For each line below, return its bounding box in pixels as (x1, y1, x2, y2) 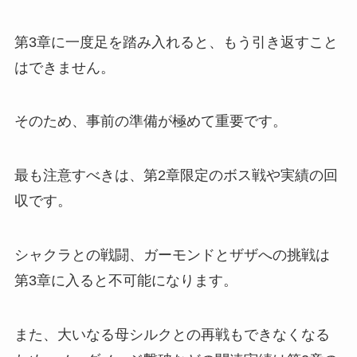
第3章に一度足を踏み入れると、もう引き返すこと (14, 33, 338, 50)
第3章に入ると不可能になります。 (14, 273, 237, 289)
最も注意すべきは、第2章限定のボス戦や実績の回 (14, 167, 338, 184)
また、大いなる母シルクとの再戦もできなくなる (14, 326, 330, 343)
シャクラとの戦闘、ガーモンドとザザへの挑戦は (14, 247, 330, 264)
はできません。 (14, 59, 115, 76)
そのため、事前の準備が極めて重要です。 (14, 113, 287, 130)
